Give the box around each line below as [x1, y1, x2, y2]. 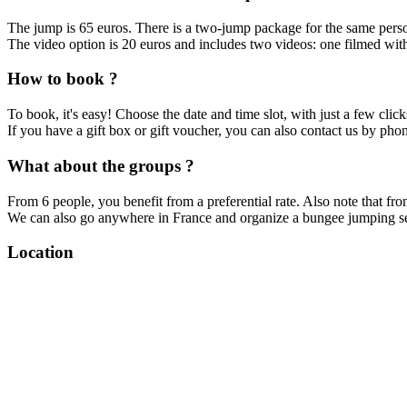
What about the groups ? [7, 155, 194, 175]
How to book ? [7, 69, 118, 89]
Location [7, 243, 74, 263]
